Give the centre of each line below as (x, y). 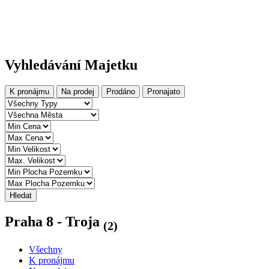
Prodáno (121, 91)
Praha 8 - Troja (54, 221)
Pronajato (164, 91)
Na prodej (78, 91)
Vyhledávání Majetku (71, 65)
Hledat (21, 195)
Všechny (46, 250)
